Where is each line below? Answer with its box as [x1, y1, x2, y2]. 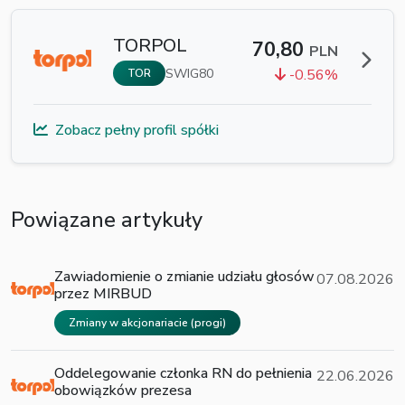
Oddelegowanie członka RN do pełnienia [54, 363, 312, 383]
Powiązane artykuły [11, 205, 202, 234]
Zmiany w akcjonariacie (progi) [69, 316, 226, 330]
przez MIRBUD [54, 284, 152, 304]
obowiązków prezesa [54, 381, 192, 400]
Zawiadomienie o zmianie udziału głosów [54, 267, 315, 287]
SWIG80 [165, 64, 213, 82]
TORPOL [113, 33, 187, 58]
